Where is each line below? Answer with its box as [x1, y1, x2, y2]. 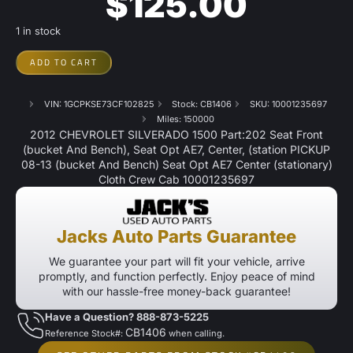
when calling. [166, 328, 225, 340]
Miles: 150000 [156, 113, 214, 124]
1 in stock [16, 25, 61, 38]
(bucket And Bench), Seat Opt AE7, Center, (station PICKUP [23, 142, 330, 156]
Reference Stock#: [45, 328, 125, 340]
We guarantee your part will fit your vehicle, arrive [48, 255, 305, 269]
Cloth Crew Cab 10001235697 [98, 172, 255, 186]
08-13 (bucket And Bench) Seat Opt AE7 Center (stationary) [20, 157, 333, 171]
